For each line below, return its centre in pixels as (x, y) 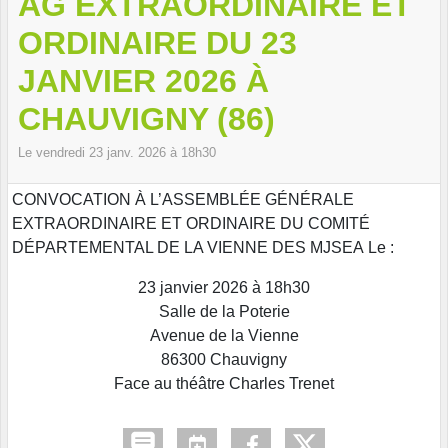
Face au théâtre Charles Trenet (224, 383)
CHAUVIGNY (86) (146, 118)
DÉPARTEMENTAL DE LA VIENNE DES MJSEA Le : (203, 247)
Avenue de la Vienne (224, 335)
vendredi (62, 152)
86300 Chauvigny (224, 359)
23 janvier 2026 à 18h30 (224, 287)
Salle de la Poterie (224, 311)
